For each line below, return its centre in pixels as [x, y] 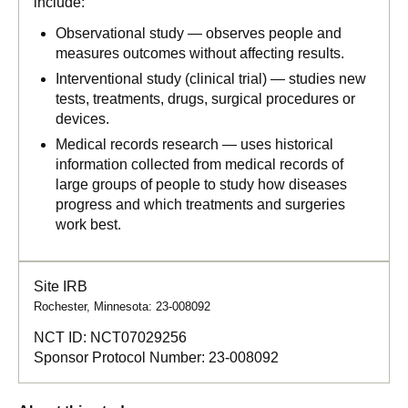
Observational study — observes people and [199, 33]
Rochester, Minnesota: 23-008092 [122, 306]
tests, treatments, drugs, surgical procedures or [205, 99]
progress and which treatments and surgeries [200, 204]
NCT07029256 [138, 337]
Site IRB [61, 286]
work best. [88, 224]
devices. [82, 119]
